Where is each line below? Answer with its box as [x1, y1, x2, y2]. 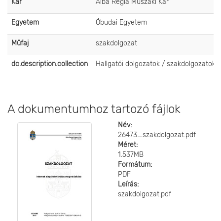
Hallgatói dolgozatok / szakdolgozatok [96, 60, 216, 68]
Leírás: [118, 180, 139, 188]
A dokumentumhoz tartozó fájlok [7, 102, 181, 116]
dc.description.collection [11, 60, 88, 68]
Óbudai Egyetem [96, 18, 147, 27]
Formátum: [118, 160, 152, 169]
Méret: [118, 141, 138, 149]
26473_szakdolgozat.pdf [118, 131, 196, 139]
